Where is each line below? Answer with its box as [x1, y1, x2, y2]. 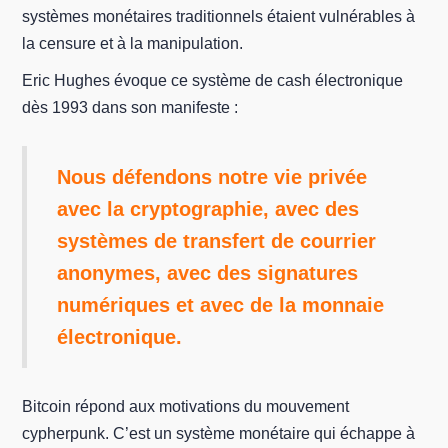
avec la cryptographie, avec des [57, 198, 360, 220]
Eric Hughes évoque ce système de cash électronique [22, 72, 404, 89]
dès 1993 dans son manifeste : [22, 99, 239, 116]
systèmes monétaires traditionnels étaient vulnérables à [22, 8, 416, 25]
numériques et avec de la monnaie [57, 294, 385, 316]
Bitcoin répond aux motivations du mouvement [22, 398, 350, 415]
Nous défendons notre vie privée [57, 166, 368, 188]
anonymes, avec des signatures [57, 262, 359, 284]
